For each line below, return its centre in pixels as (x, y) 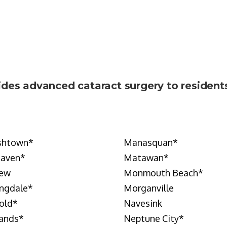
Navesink (143, 203)
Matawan (144, 158)
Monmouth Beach (161, 173)
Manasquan (148, 142)
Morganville (149, 188)
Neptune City (151, 218)
